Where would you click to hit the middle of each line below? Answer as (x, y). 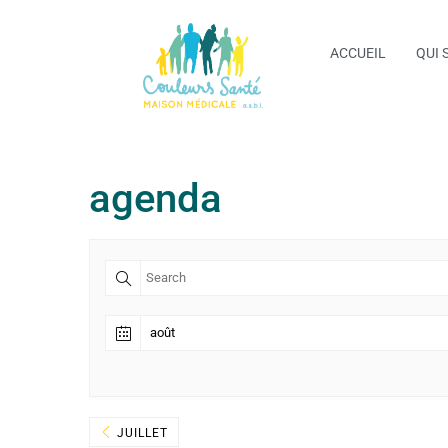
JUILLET (140, 432)
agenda (155, 198)
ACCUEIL (358, 53)
